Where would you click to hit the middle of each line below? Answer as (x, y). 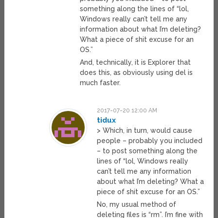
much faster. (100, 83)
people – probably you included (150, 141)
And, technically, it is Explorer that (135, 63)
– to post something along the (147, 151)
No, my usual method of (137, 205)
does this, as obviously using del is (136, 73)
